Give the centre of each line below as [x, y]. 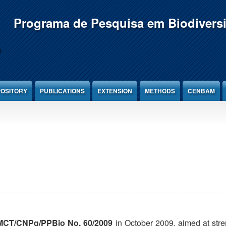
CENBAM [201, 91]
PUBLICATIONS [62, 91]
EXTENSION [115, 91]
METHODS [160, 91]
